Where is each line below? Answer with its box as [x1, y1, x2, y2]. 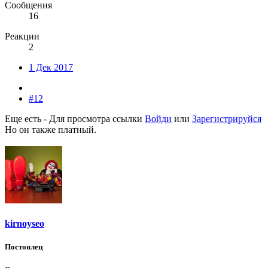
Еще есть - [5, 113, 49, 124]
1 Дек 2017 [29, 62, 73, 72]
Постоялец [5, 242, 42, 252]
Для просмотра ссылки [49, 113, 145, 124]
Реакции [5, 31, 39, 41]
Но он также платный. [5, 124, 96, 135]
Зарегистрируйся [192, 113, 261, 124]
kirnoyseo [5, 218, 44, 229]
